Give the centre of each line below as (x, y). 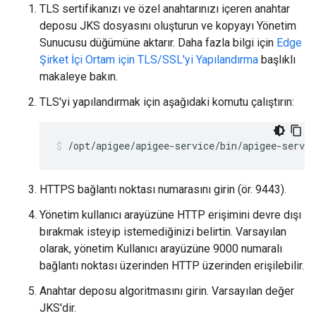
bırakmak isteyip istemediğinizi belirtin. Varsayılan (163, 232)
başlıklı (277, 60)
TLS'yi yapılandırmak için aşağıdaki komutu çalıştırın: (167, 102)
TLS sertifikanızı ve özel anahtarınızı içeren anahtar (165, 9)
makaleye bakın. (79, 77)
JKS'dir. (58, 308)
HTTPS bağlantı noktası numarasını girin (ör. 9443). (163, 189)
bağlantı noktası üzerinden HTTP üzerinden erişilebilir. (172, 266)
